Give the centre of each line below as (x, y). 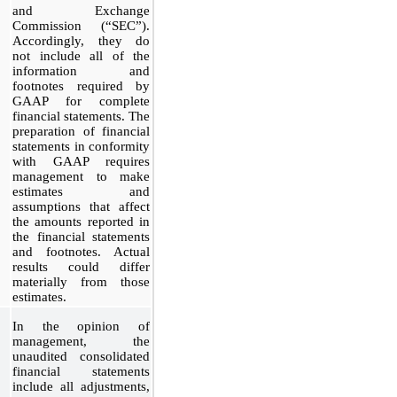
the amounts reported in (81, 221)
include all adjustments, (81, 386)
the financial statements (81, 236)
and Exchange (81, 10)
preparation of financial (81, 131)
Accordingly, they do (81, 40)
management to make (81, 176)
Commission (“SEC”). (81, 25)
